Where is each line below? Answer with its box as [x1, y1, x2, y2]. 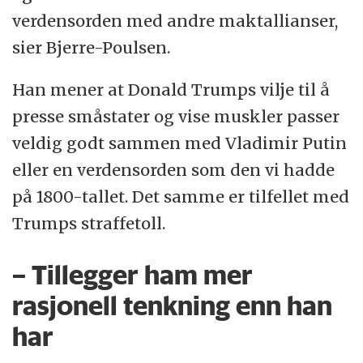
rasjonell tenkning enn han [12, 288, 333, 322]
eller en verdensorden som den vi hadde [12, 160, 335, 181]
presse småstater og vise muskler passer [12, 106, 340, 127]
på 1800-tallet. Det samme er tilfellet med [12, 186, 350, 207]
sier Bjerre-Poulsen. [12, 36, 171, 58]
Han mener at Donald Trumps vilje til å [12, 79, 331, 100]
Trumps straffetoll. [12, 213, 166, 234]
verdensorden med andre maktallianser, [12, 10, 339, 31]
